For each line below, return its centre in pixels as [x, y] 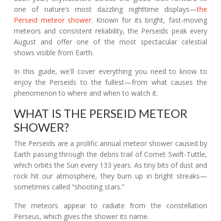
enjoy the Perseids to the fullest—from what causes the [110, 82]
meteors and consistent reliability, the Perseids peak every [110, 31]
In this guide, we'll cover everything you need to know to [110, 71]
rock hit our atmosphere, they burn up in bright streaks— [110, 176]
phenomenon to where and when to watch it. [86, 93]
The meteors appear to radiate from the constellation [110, 205]
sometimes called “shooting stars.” [69, 187]
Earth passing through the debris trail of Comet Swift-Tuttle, [110, 154]
